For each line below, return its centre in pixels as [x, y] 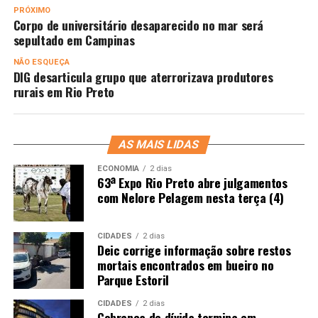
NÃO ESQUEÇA [41, 62]
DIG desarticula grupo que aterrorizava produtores [143, 76]
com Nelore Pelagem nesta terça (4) [190, 197]
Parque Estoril [133, 279]
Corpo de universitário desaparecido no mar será [138, 24]
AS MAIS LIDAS [159, 144]
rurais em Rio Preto [64, 91]
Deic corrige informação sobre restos [194, 250]
